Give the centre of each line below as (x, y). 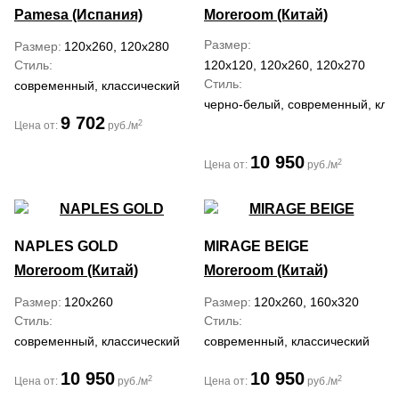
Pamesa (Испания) (78, 15)
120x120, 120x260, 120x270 (285, 65)
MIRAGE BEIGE (256, 246)
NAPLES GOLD (66, 246)
